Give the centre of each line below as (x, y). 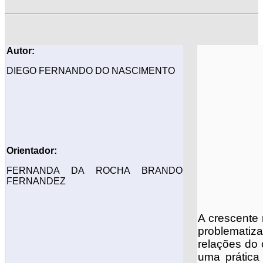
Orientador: (32, 151)
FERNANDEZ (36, 181)
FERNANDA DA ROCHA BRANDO (95, 171)
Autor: (21, 51)
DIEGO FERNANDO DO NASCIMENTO (91, 71)
